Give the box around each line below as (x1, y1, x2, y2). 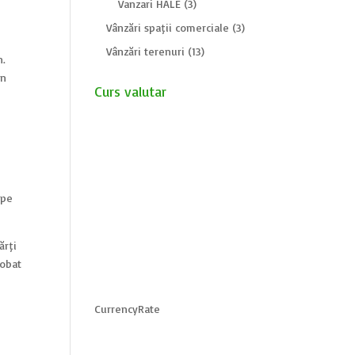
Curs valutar (94, 82, 167, 100)
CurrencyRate (94, 302, 161, 315)
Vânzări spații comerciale (106, 21, 230, 34)
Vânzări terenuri (106, 44, 185, 58)
